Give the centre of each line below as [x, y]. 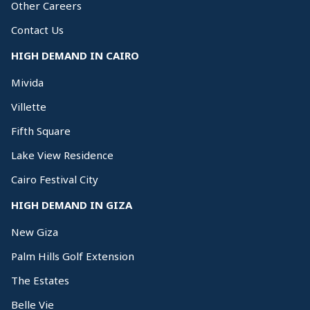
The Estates [40, 280]
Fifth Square [41, 131]
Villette [29, 107]
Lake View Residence [62, 155]
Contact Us [37, 30]
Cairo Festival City [55, 179]
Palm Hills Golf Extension [73, 256]
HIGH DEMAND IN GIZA [72, 205]
